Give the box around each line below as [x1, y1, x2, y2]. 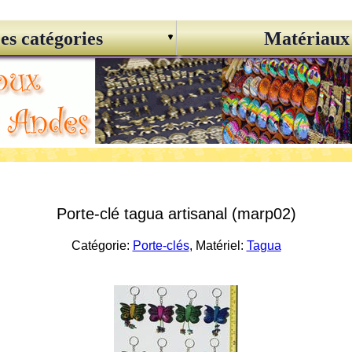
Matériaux [263, 28, 350, 49]
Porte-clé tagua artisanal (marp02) [56, 205, 296, 222]
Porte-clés [132, 239, 189, 252]
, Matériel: [189, 239, 247, 252]
